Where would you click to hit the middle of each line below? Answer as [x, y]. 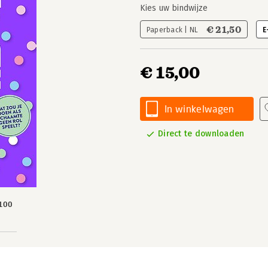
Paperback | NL [173, 30]
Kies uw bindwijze [174, 8]
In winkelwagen [200, 109]
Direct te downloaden [201, 134]
